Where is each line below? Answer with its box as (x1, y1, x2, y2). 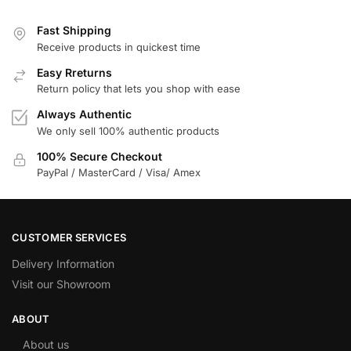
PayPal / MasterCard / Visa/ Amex (37, 165, 201, 179)
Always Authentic (37, 107, 132, 121)
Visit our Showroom (12, 277, 110, 291)
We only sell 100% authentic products (37, 124, 219, 137)
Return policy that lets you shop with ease (37, 82, 241, 96)
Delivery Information (12, 256, 114, 270)
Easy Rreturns (37, 65, 112, 79)
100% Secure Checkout (37, 149, 162, 163)
